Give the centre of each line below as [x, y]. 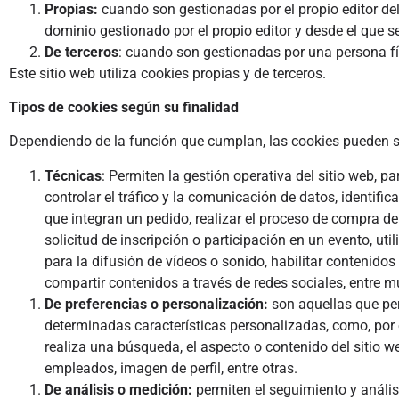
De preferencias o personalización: [158, 304]
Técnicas [73, 175]
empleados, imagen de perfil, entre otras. [171, 368]
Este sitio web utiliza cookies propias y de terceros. [167, 73]
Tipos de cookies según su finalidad [124, 108]
